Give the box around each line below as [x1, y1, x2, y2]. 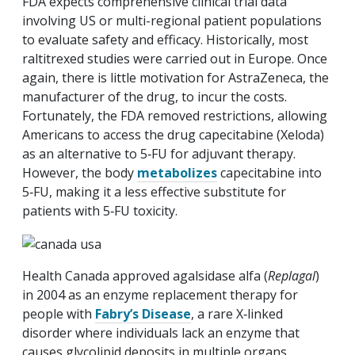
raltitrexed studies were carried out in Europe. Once [22, 50, 327, 68]
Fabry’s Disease [95, 304, 191, 323]
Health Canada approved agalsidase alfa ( [22, 266, 268, 284]
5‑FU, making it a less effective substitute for [22, 183, 286, 201]
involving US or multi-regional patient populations [22, 12, 322, 30]
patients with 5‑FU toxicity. [22, 202, 177, 220]
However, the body [22, 164, 137, 182]
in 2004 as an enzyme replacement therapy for [22, 285, 298, 303]
